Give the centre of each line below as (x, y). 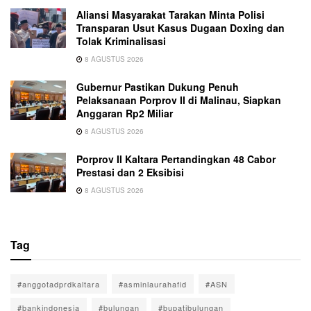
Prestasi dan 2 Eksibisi (130, 172)
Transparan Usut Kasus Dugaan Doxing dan (180, 27)
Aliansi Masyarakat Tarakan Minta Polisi (170, 14)
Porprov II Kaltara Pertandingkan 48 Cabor (176, 159)
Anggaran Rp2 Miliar (125, 113)
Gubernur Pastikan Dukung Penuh (158, 86)
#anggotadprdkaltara (59, 284)
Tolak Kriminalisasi (121, 41)
